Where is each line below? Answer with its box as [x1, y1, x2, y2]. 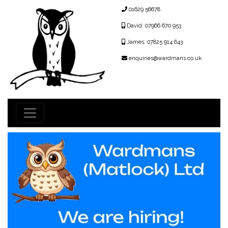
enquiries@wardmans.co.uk [127, 55, 202, 62]
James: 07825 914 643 [125, 39, 183, 46]
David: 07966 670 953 [125, 22, 181, 30]
